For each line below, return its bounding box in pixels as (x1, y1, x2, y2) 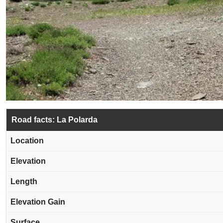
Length (10, 177, 37, 186)
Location (10, 136, 44, 145)
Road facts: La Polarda (11, 115, 98, 124)
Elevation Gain (10, 198, 65, 206)
